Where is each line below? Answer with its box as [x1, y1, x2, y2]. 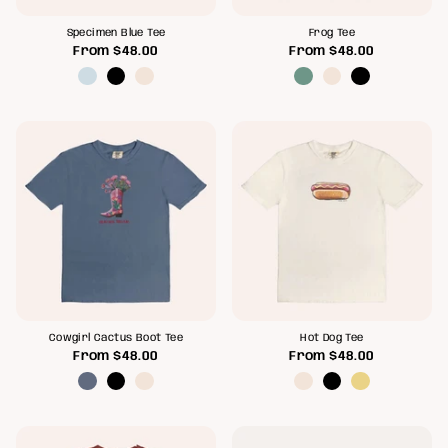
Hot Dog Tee [300, 333, 364, 345]
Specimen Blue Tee [66, 27, 166, 39]
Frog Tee [308, 27, 356, 39]
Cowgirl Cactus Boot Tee [48, 333, 184, 345]
